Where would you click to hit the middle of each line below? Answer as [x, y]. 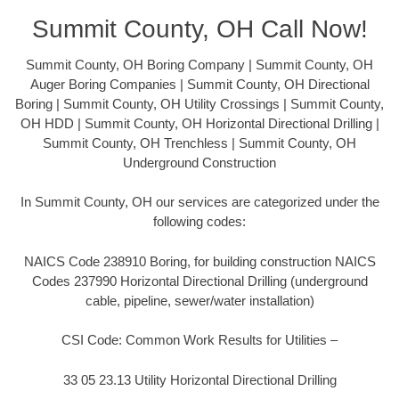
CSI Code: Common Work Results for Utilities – [199, 340]
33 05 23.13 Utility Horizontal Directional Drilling [199, 379]
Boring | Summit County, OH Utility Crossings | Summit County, [199, 103]
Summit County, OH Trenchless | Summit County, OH [199, 142]
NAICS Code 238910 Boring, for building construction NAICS [199, 261]
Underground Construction [199, 162]
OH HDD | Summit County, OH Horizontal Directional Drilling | [199, 123]
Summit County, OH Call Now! [199, 28]
